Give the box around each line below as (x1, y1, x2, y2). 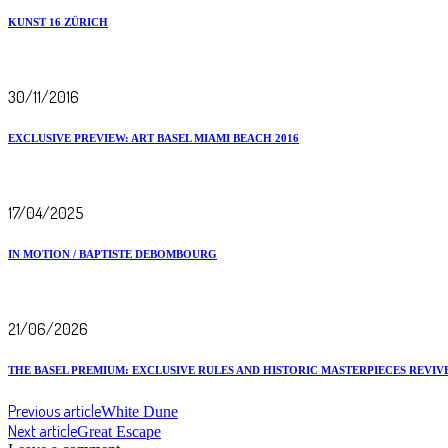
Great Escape (77, 422, 161, 440)
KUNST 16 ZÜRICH (8, 16, 108, 29)
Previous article (8, 400, 101, 421)
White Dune (101, 402, 178, 420)
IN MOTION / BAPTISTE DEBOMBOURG (8, 248, 217, 260)
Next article (8, 420, 77, 441)
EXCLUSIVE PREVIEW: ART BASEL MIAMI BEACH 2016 (8, 132, 299, 145)
